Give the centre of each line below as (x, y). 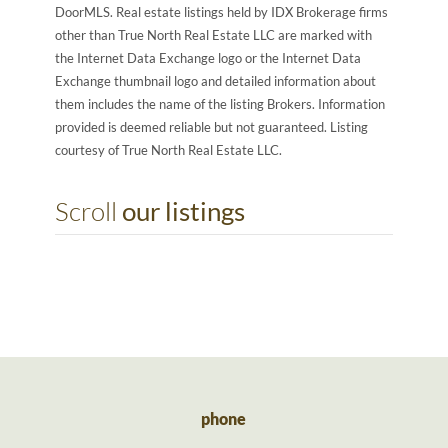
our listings (183, 210)
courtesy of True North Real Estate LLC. (168, 149)
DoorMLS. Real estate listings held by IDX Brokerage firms (221, 11)
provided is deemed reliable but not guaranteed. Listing (211, 126)
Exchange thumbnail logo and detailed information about (215, 80)
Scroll (88, 210)
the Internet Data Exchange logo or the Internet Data (207, 57)
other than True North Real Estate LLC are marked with (213, 34)
